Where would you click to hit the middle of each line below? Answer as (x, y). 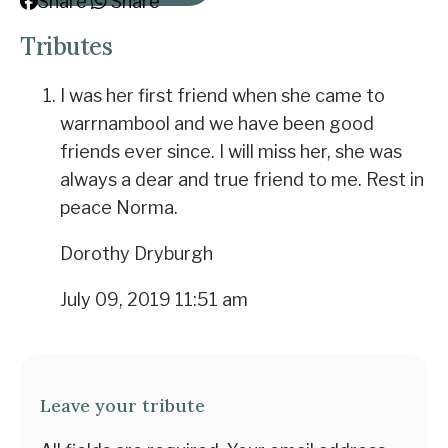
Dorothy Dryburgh (136, 253)
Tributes (66, 46)
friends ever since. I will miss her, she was (231, 151)
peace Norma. (119, 207)
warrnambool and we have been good (217, 123)
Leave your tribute (122, 405)
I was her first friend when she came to (222, 95)
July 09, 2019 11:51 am (154, 299)
